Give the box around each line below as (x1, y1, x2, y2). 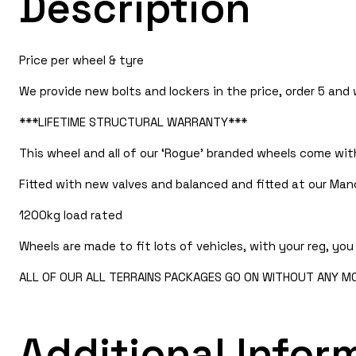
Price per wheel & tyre (19, 52, 144, 68)
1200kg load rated (19, 207, 122, 222)
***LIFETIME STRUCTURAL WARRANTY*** (19, 114, 247, 130)
